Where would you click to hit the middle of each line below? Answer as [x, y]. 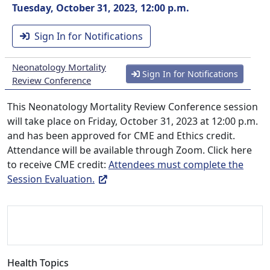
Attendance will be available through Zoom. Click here [130, 150]
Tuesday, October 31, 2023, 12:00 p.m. [101, 8]
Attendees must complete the [176, 165]
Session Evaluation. [51, 179]
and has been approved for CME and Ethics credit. [121, 136]
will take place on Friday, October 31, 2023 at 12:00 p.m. [133, 121]
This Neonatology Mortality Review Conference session [133, 107]
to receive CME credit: [58, 165]
